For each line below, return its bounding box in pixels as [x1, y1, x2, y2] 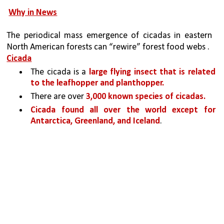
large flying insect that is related [88, 67, 215, 77]
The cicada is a [30, 67, 89, 77]
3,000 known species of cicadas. [86, 92, 206, 102]
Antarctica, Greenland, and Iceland [30, 116, 160, 126]
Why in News [8, 8, 57, 18]
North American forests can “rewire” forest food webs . [6, 42, 210, 52]
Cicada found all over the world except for [30, 105, 215, 115]
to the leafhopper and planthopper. [30, 78, 166, 88]
